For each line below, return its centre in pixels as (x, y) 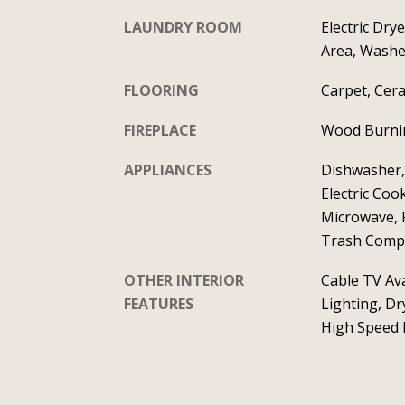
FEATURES (159, 304)
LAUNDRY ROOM (183, 27)
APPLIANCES (168, 170)
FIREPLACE (160, 130)
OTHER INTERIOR (184, 280)
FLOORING (161, 90)
